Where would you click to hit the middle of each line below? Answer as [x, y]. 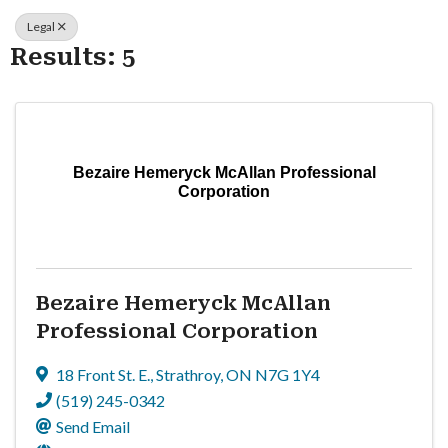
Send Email [93, 426]
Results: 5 [72, 56]
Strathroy [188, 374]
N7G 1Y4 [287, 374]
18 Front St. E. [103, 374]
